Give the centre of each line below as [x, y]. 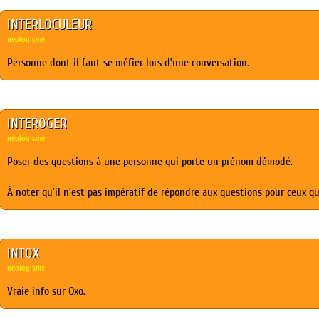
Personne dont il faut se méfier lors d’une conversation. [129, 63]
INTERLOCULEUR [50, 25]
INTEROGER [37, 124]
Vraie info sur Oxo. [47, 291]
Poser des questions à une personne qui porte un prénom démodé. [150, 162]
